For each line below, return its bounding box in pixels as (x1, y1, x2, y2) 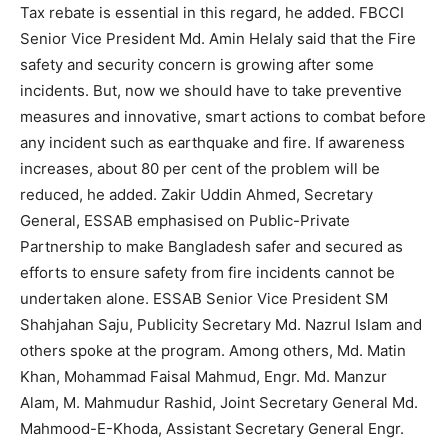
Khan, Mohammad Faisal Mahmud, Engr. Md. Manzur (20, 367, 387, 387)
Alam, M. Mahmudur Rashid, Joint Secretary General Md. (20, 393, 418, 413)
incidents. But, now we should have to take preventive (20, 81, 402, 101)
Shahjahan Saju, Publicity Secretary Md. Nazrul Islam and (20, 315, 422, 335)
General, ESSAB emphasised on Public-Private (20, 211, 350, 231)
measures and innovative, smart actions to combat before (20, 107, 426, 127)
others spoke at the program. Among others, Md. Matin (20, 341, 406, 361)
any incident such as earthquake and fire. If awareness (20, 133, 405, 153)
